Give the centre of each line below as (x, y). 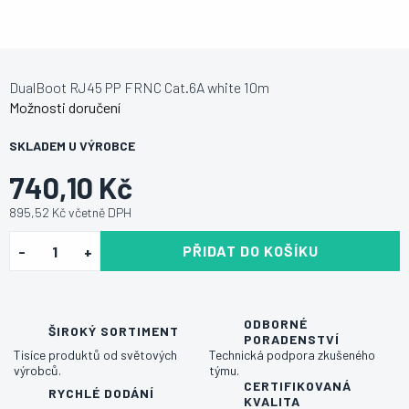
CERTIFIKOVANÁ (298, 385)
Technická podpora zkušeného (292, 354)
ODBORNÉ (276, 323)
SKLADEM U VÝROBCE (72, 145)
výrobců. (37, 370)
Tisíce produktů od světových (95, 354)
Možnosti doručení (65, 107)
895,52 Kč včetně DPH (70, 212)
